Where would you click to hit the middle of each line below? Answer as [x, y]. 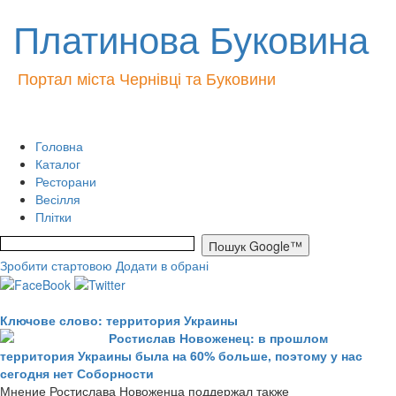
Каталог [58, 164]
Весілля [58, 199]
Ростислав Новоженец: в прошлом [218, 338]
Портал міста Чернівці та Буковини [147, 78]
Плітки [53, 217]
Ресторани [66, 181]
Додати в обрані [162, 265]
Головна [59, 146]
